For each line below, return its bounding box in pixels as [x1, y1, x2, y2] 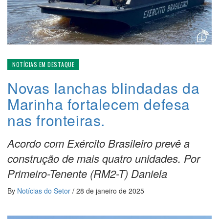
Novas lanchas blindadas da [7, 77, 200, 98]
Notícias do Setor [17, 185, 72, 196]
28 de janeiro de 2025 [76, 185, 144, 196]
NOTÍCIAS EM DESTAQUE [12, 60, 74, 68]
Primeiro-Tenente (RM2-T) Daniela [7, 165, 167, 181]
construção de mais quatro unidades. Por [7, 150, 200, 166]
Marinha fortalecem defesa [7, 93, 191, 114]
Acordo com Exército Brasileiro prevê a [7, 135, 190, 151]
